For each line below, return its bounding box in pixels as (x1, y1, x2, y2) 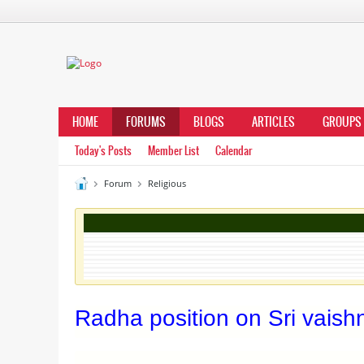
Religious (148, 177, 186, 189)
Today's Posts (75, 143, 132, 158)
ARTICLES (252, 113, 295, 131)
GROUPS (323, 113, 362, 131)
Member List (148, 143, 199, 158)
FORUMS (126, 113, 166, 131)
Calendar (215, 143, 252, 158)
